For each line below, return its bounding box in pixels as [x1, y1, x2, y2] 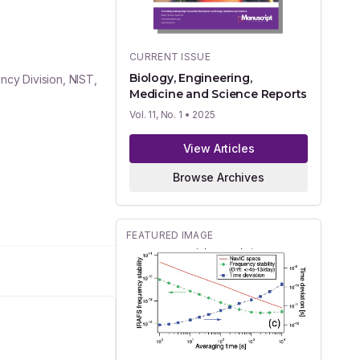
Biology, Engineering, [129, 71, 252, 86]
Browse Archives [173, 170, 264, 185]
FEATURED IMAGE [126, 229, 214, 242]
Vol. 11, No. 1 [129, 108, 182, 121]
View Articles [182, 141, 255, 156]
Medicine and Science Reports [129, 87, 308, 102]
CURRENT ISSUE [129, 51, 211, 63]
